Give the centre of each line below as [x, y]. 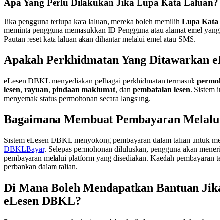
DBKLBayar [24, 149]
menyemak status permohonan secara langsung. [77, 99]
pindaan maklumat [84, 90]
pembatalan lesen [161, 90]
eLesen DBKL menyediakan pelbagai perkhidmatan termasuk [100, 81]
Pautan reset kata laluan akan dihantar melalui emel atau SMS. [100, 39]
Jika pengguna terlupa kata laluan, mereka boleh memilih [93, 22]
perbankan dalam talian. [41, 166]
